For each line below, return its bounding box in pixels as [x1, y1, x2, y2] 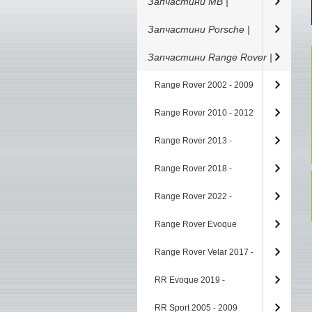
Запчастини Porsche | [148, 24, 250, 35]
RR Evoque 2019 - [155, 275, 225, 285]
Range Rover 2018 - [155, 164, 232, 173]
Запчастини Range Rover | [148, 52, 272, 63]
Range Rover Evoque [155, 219, 237, 229]
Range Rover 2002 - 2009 [155, 80, 253, 90]
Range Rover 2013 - [155, 136, 232, 146]
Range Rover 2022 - [155, 192, 232, 201]
